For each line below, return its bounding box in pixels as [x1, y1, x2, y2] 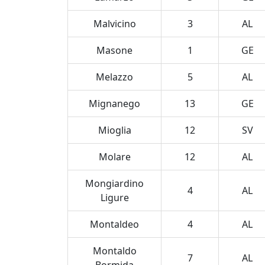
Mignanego [89, 97, 140, 110]
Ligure [100, 191, 129, 204]
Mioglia [98, 124, 131, 137]
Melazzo [96, 70, 133, 83]
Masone [96, 44, 132, 57]
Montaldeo [90, 218, 139, 231]
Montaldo [92, 244, 137, 257]
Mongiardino [85, 177, 144, 190]
